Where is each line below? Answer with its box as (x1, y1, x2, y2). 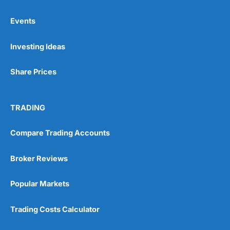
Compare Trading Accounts (10, 128, 110, 138)
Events (10, 16, 35, 26)
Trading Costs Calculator (10, 204, 100, 214)
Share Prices (10, 67, 56, 77)
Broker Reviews (10, 154, 68, 163)
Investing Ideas (10, 42, 65, 51)
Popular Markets (10, 179, 69, 189)
